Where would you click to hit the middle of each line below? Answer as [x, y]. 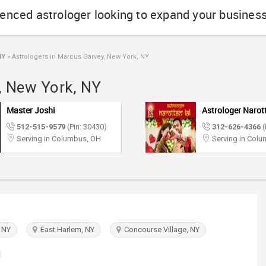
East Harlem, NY [66, 229]
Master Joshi [31, 110]
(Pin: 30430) [86, 127]
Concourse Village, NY [160, 229]
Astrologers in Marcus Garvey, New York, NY [80, 57]
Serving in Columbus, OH [58, 139]
